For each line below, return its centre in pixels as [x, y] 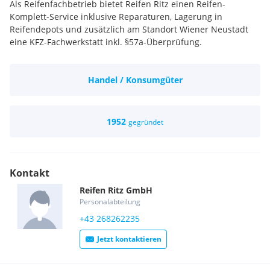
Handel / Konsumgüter [135, 80]
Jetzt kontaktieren [129, 239]
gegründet [146, 122]
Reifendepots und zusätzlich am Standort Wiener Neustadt [129, 29]
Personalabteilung [110, 202]
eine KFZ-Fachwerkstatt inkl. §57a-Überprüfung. [106, 42]
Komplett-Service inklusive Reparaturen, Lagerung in [116, 17]
